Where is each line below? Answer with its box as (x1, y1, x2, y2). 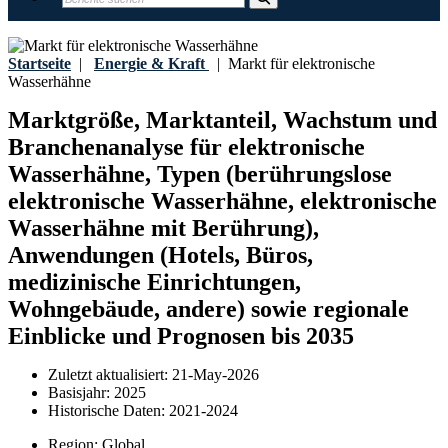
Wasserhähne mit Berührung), (8, 215, 319, 242)
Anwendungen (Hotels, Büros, (8, 242, 313, 269)
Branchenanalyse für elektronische (8, 134, 365, 161)
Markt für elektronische (220, 55, 375, 72)
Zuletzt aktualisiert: (48, 366, 172, 384)
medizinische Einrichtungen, (8, 269, 301, 296)
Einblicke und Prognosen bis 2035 (8, 323, 354, 350)
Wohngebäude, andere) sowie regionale (8, 296, 409, 323)
